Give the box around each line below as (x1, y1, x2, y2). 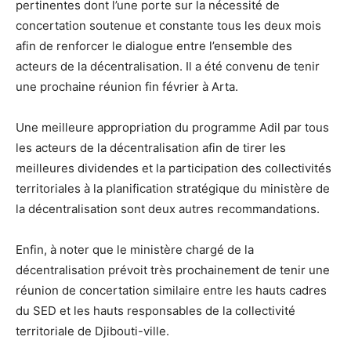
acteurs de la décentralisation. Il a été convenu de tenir (16, 59, 320, 74)
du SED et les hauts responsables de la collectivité (16, 303, 295, 318)
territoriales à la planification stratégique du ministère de (16, 181, 330, 196)
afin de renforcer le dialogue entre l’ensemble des (16, 38, 292, 53)
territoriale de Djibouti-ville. (16, 324, 169, 338)
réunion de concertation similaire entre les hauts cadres (16, 283, 327, 298)
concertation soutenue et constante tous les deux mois (16, 18, 321, 33)
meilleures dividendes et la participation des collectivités (16, 161, 331, 175)
